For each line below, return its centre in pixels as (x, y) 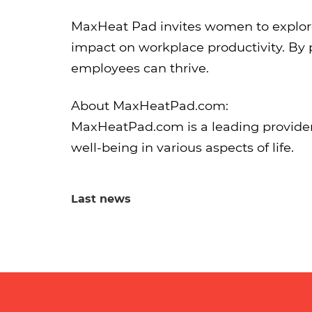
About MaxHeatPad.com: (150, 106)
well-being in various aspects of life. (182, 147)
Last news (101, 198)
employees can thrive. (140, 68)
